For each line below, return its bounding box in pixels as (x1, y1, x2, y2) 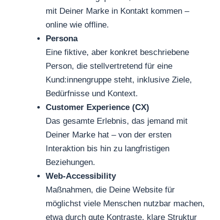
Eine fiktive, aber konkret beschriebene (46, 47, 190, 57)
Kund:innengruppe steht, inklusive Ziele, (46, 75, 192, 84)
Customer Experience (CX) (46, 102, 150, 112)
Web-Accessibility (46, 171, 116, 181)
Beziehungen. (46, 157, 96, 167)
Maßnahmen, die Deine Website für (46, 185, 175, 194)
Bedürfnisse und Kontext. (46, 88, 138, 98)
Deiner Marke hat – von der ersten (46, 130, 172, 139)
